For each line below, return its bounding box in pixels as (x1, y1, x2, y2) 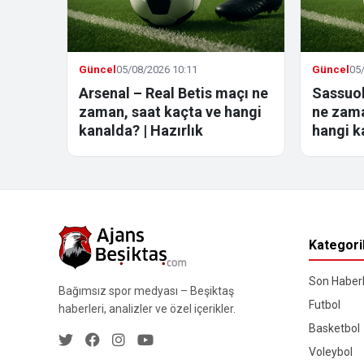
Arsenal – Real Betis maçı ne (79, 84, 268, 102)
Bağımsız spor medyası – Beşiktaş (58, 284, 234, 297)
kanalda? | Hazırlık (79, 122, 203, 140)
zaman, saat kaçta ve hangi (79, 103, 262, 121)
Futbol (308, 298, 340, 312)
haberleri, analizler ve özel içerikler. (58, 301, 236, 315)
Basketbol (308, 322, 360, 336)
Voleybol (308, 345, 353, 359)
